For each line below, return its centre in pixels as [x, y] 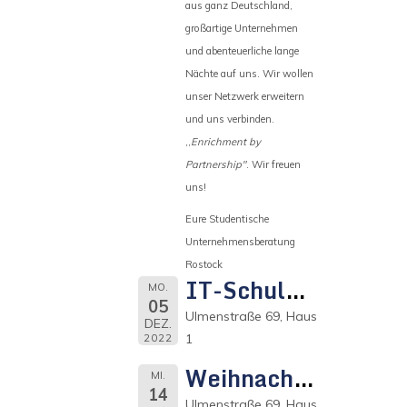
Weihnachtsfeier [303, 378]
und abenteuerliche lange [242, 50]
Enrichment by [225, 141]
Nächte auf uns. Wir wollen [249, 73]
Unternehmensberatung [240, 241]
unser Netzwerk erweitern [244, 96]
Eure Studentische [227, 218]
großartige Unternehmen [241, 28]
